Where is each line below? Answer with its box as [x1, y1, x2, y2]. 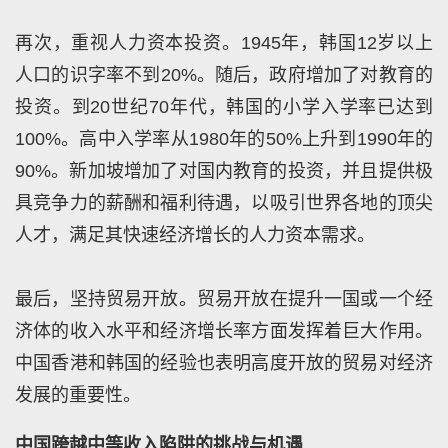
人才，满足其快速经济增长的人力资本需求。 [15, 224, 375, 245]
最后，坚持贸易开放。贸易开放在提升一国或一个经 [15, 288, 433, 309]
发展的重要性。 [15, 384, 141, 405]
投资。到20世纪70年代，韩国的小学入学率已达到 [15, 96, 433, 117]
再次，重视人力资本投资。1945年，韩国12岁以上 [15, 32, 433, 53]
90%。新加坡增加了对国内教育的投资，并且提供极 [15, 160, 433, 181]
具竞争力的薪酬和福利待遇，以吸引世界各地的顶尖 [15, 192, 433, 213]
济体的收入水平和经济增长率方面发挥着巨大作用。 [15, 320, 433, 341]
